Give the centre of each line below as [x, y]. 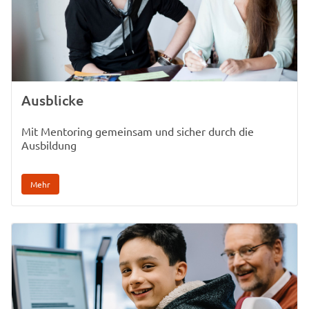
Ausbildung [49, 144]
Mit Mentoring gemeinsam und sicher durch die [138, 131]
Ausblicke [52, 100]
